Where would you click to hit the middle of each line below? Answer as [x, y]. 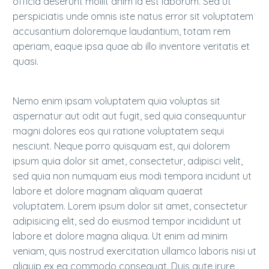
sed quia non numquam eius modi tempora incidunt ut [132, 176]
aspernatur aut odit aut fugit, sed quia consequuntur [129, 116]
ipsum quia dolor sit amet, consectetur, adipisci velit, [128, 161]
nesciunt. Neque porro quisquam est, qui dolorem [121, 146]
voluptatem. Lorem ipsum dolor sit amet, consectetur [130, 206]
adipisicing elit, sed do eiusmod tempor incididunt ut [127, 221]
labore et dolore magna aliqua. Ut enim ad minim [120, 236]
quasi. [26, 62]
